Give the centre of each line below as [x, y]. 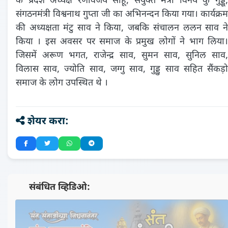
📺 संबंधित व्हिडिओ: [53, 188]
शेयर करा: [47, 122]
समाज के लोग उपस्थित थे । [62, 83]
